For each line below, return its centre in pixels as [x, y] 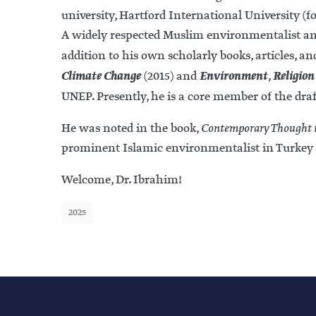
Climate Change [101, 76]
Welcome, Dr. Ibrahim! [122, 180]
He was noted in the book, [131, 128]
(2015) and [170, 76]
